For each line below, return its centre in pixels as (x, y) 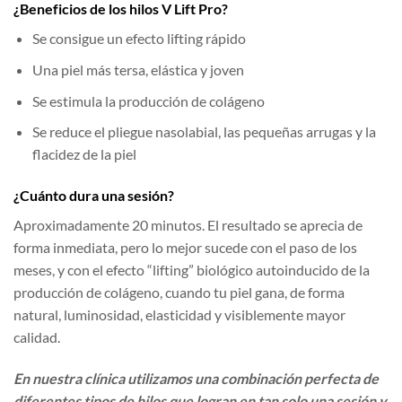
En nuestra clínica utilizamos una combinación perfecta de (196, 378)
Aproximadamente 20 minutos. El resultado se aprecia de (188, 224)
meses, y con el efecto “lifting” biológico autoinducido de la (192, 269)
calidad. (37, 336)
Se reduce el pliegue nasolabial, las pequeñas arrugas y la (204, 132)
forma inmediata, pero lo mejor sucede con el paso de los (185, 247)
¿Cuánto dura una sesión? (94, 195)
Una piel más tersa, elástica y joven (138, 70)
